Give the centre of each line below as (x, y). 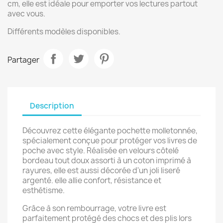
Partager (23, 60)
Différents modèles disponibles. (64, 32)
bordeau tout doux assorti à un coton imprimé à (107, 161)
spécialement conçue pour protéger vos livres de (110, 141)
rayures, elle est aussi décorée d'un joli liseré (101, 170)
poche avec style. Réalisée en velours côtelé (101, 151)
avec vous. (26, 14)
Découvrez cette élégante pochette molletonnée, (110, 131)
